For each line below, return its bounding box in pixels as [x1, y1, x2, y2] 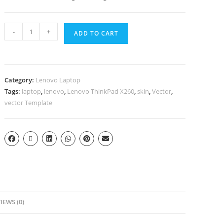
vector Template [4, 98, 53, 107]
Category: [4, 75, 36, 84]
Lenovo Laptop [36, 75, 81, 84]
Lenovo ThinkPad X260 [67, 87, 135, 96]
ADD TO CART [74, 29, 119, 37]
